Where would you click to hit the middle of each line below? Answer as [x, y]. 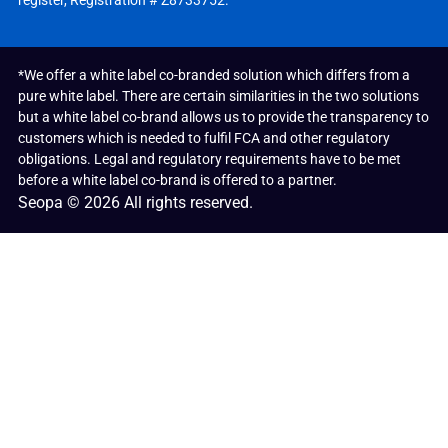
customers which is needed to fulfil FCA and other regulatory [203, 138]
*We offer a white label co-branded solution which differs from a [213, 75]
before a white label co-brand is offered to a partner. [177, 180]
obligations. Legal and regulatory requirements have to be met [209, 159]
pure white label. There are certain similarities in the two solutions [218, 96]
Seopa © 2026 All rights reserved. [135, 203]
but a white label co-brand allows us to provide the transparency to [223, 117]
